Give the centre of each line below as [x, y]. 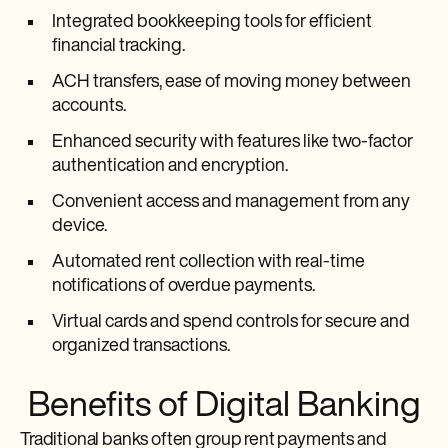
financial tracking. [118, 46]
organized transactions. [141, 346]
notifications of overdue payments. [183, 286]
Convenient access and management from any [231, 202]
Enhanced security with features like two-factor [232, 142]
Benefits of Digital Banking [224, 407]
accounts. [89, 106]
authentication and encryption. [170, 166]
